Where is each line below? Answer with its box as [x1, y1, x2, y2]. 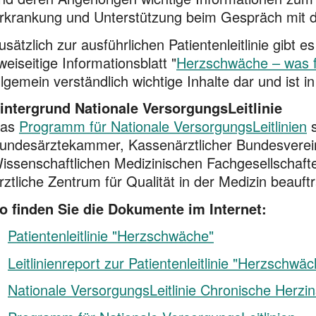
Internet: [209, 197, 267, 219]
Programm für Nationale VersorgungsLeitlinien [19, 116, 307, 136]
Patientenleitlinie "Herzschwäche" [8, 225, 214, 245]
